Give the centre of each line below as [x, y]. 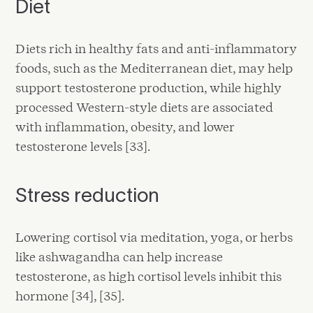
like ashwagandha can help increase [119, 256]
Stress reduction [88, 195]
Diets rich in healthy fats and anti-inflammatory [156, 48]
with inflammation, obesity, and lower [125, 126]
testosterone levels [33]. [83, 146]
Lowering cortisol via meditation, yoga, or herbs [154, 237]
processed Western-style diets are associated [145, 107]
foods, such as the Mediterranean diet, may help [154, 68]
